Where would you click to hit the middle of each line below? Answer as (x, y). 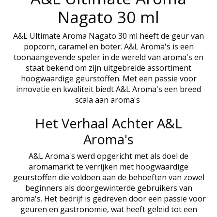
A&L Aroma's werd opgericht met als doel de (108, 156)
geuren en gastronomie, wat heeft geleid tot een (108, 209)
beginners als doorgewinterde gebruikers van (108, 188)
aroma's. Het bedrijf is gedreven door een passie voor (108, 198)
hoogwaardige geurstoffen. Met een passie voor (108, 78)
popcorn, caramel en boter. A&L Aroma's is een (108, 46)
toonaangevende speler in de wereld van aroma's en (108, 57)
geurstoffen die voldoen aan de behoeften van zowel (108, 177)
